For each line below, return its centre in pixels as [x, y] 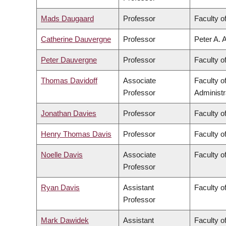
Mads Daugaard [67, 19]
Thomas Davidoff [69, 81]
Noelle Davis [62, 155]
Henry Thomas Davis [76, 134]
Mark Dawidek [65, 220]
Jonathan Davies [69, 114]
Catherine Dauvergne [76, 39]
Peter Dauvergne [69, 60]
